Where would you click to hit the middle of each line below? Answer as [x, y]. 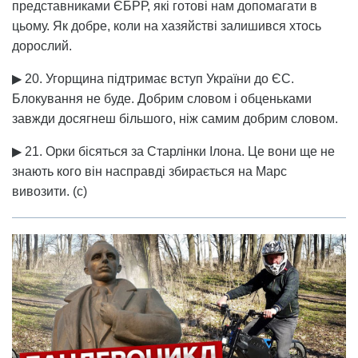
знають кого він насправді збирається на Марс [149, 171]
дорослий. [42, 46]
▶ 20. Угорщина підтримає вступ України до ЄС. [153, 78]
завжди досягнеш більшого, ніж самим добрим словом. [175, 118]
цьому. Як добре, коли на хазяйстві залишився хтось [167, 26]
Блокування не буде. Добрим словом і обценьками [162, 98]
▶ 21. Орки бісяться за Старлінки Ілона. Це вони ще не [173, 151]
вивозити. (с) [50, 191]
